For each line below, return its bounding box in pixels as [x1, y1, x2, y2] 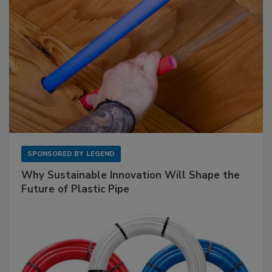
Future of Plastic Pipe [21, 182, 129, 196]
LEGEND [86, 149, 115, 158]
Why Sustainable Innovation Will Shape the [21, 168, 240, 182]
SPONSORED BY [27, 149, 83, 158]
